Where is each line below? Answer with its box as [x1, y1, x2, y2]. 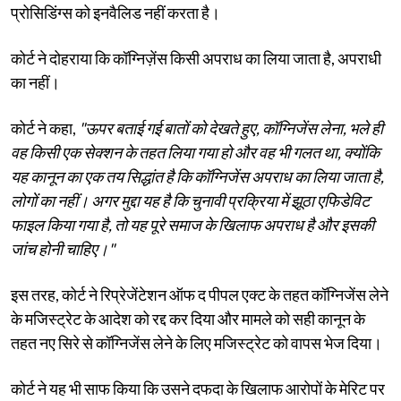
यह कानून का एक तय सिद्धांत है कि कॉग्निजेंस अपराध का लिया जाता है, [11, 166, 384, 186]
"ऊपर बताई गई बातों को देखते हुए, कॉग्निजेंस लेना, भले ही [79, 117, 383, 138]
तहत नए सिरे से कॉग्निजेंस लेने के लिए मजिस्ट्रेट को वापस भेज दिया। [11, 332, 382, 353]
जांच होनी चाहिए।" [11, 238, 115, 259]
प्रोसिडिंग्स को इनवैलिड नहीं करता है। [11, 2, 220, 22]
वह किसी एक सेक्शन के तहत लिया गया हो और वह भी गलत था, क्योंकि [11, 141, 380, 162]
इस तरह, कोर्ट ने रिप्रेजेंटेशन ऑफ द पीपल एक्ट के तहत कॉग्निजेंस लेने [11, 284, 388, 304]
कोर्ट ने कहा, [11, 117, 79, 138]
